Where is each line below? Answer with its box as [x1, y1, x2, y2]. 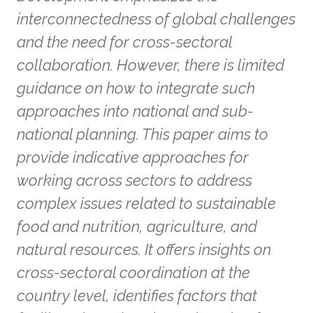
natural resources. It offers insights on [17, 240, 271, 259]
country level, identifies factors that [17, 286, 257, 305]
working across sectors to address [17, 171, 252, 189]
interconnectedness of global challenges [17, 10, 296, 28]
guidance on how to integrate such [17, 79, 255, 97]
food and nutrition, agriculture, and [17, 217, 257, 235]
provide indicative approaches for [17, 148, 249, 166]
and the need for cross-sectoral [17, 33, 232, 51]
